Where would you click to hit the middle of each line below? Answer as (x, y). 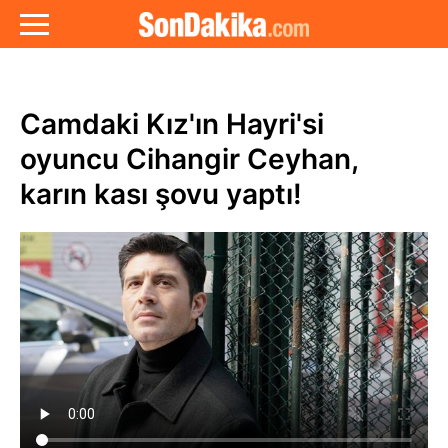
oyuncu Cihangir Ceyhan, (189, 159)
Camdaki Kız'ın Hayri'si (172, 124)
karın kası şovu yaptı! (161, 194)
